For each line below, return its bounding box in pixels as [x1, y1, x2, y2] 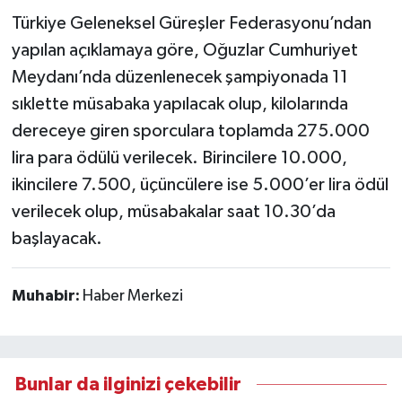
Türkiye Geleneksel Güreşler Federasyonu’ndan [11, 13, 371, 32]
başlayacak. [11, 229, 102, 248]
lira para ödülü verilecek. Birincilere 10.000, [11, 148, 347, 167]
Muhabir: [11, 287, 83, 304]
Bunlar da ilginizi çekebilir [15, 375, 241, 394]
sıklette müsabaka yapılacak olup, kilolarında [11, 94, 348, 113]
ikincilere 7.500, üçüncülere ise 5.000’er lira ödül [11, 175, 389, 194]
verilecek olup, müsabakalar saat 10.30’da [11, 202, 336, 221]
